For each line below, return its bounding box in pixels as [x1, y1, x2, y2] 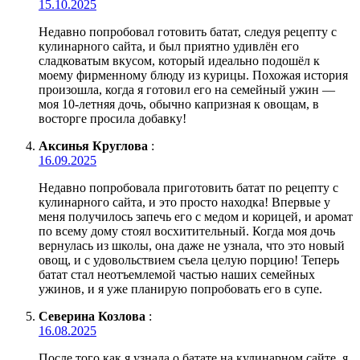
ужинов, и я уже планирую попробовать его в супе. [39, 281, 322, 296]
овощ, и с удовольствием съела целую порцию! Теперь [39, 252, 339, 267]
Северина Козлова [39, 309, 145, 323]
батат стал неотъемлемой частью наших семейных [39, 267, 315, 281]
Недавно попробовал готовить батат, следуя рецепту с [39, 24, 337, 39]
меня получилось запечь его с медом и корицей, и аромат [39, 209, 353, 223]
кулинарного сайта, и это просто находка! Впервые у [39, 194, 330, 209]
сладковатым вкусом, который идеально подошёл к [39, 53, 320, 67]
